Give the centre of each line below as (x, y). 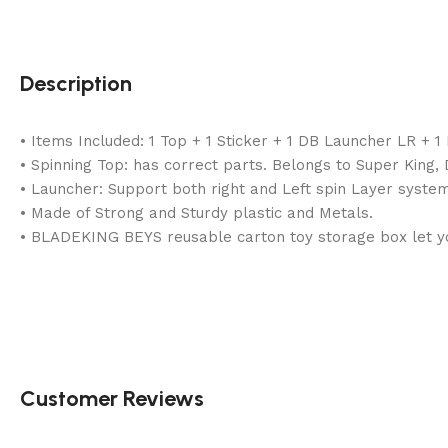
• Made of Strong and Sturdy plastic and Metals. (196, 212)
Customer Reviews (112, 398)
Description (76, 83)
